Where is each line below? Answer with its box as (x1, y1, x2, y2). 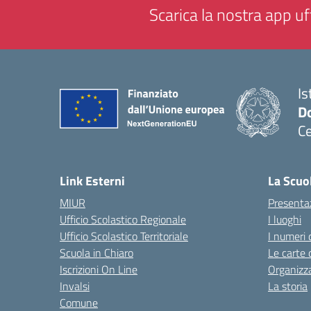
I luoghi (268, 211, 301, 228)
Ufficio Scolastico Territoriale (60, 228, 188, 244)
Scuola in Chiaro (60, 244, 133, 261)
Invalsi (60, 278, 90, 294)
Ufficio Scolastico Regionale (60, 211, 186, 228)
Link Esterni (60, 171, 125, 190)
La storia (268, 278, 308, 294)
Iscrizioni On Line (60, 261, 137, 278)
